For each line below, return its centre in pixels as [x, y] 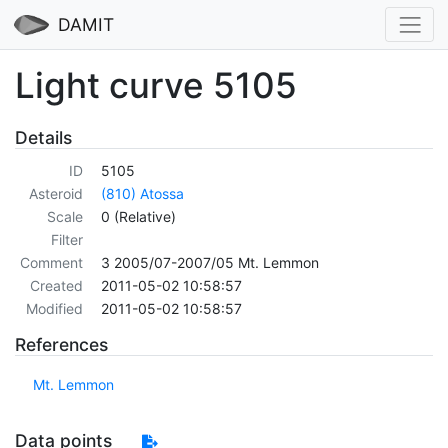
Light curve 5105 [156, 84]
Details [43, 137]
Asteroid [55, 194]
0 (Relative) [138, 217]
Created [56, 286]
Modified [54, 309]
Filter [66, 240]
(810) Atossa [142, 194]
